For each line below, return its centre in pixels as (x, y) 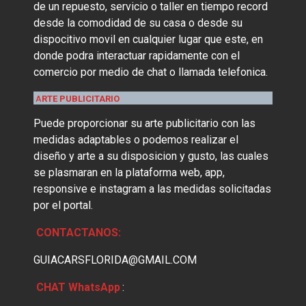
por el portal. (64, 206)
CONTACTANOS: (78, 233)
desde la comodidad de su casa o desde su (138, 23)
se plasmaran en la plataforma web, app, (129, 173)
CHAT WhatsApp (78, 288)
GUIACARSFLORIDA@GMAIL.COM (115, 260)
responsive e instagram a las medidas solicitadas (153, 189)
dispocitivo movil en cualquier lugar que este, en (149, 40)
